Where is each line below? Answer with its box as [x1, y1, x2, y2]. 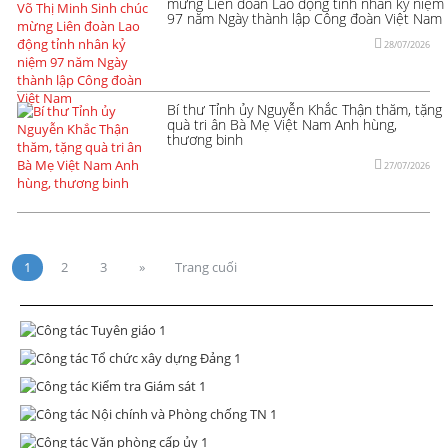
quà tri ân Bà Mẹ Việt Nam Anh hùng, [167, 114, 397, 134]
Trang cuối [175, 257, 237, 276]
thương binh [167, 129, 243, 149]
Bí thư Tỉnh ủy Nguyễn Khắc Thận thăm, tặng [167, 99, 442, 119]
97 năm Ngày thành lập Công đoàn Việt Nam [167, 8, 442, 28]
